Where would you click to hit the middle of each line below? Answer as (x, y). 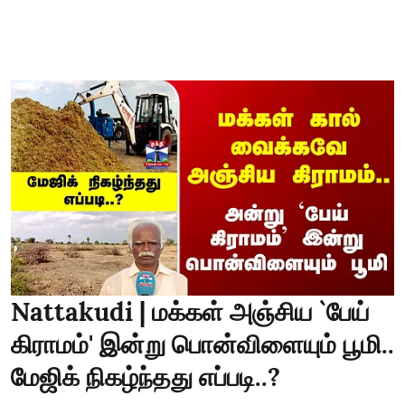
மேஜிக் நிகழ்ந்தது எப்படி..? (146, 377)
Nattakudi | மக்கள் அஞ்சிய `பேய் (190, 312)
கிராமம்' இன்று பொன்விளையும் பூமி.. (202, 344)
